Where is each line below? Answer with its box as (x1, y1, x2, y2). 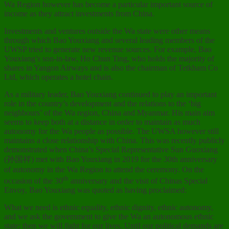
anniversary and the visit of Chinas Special (68, 176, 208, 186)
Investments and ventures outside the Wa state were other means (4, 27, 210, 36)
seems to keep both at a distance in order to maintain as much (4, 118, 200, 127)
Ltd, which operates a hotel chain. (4, 73, 113, 82)
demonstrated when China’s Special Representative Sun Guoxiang (4, 145, 218, 154)
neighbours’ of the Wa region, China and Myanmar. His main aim (4, 108, 215, 118)
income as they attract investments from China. (4, 9, 154, 18)
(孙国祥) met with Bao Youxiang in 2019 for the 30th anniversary (4, 155, 217, 164)
